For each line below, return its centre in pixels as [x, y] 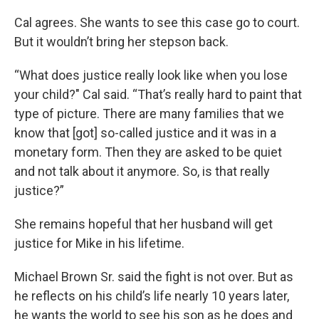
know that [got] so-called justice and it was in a [145, 133]
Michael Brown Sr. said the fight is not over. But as [154, 277]
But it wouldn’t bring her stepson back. [121, 42]
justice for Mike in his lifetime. [99, 244]
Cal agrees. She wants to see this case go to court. [157, 23]
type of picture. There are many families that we [149, 114]
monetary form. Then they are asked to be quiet [148, 152]
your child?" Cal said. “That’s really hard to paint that [158, 95]
